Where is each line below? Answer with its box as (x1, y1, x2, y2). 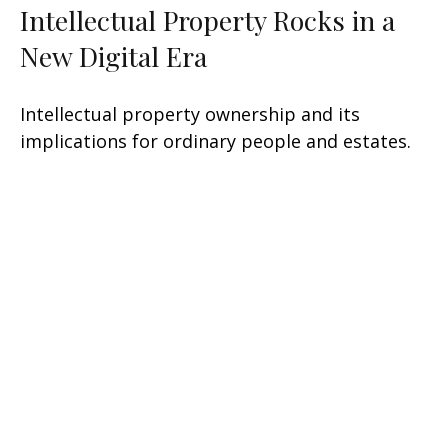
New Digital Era (20, 38, 207, 75)
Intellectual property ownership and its (20, 102, 360, 127)
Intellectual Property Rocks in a (20, 2, 395, 39)
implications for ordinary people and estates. (20, 129, 411, 154)
